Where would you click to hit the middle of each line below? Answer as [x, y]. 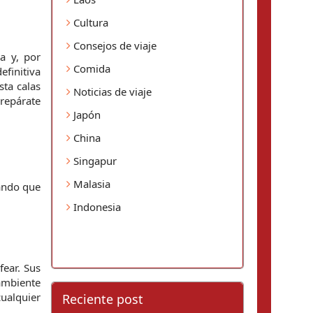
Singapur [94, 161]
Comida [90, 68]
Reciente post [103, 299]
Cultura [89, 22]
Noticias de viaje [111, 92]
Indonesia [96, 207]
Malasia [90, 184]
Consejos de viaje [114, 45]
